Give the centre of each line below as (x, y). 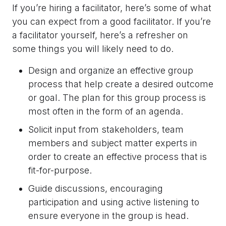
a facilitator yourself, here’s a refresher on (100, 35)
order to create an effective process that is (118, 157)
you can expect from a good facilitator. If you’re (111, 22)
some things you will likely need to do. (93, 49)
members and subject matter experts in (113, 143)
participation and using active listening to (114, 202)
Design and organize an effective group (111, 71)
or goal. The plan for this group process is (117, 98)
